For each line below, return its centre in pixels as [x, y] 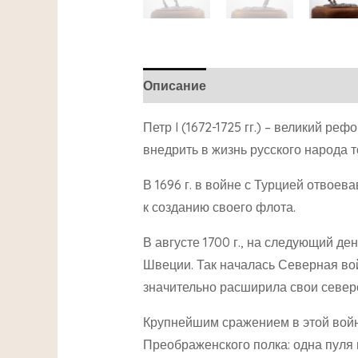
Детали [245, 85]
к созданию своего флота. [219, 207]
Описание [174, 85]
